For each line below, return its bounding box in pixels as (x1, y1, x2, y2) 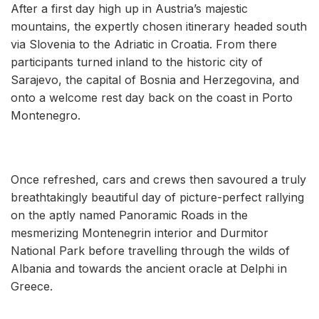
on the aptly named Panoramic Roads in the (11, 207, 248, 222)
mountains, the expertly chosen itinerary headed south (11, 19, 307, 33)
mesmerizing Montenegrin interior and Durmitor (11, 225, 268, 240)
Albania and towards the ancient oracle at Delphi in (11, 261, 287, 276)
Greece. (11, 278, 53, 293)
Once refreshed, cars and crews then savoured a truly (11, 172, 306, 187)
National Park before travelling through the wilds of (11, 243, 290, 258)
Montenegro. (11, 108, 88, 122)
